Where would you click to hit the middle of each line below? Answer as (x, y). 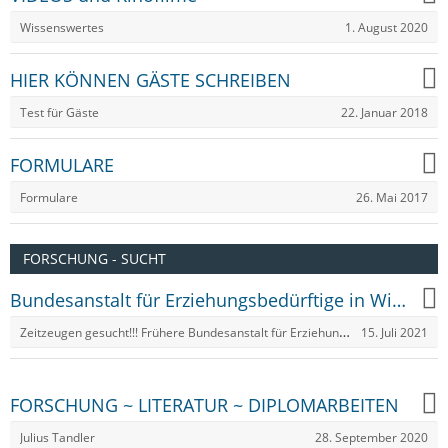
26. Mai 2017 (392, 197)
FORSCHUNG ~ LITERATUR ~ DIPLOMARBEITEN (204, 404)
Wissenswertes (62, 27)
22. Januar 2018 (384, 112)
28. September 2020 (371, 437)
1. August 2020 (386, 27)
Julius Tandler (57, 437)
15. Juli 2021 (394, 332)
